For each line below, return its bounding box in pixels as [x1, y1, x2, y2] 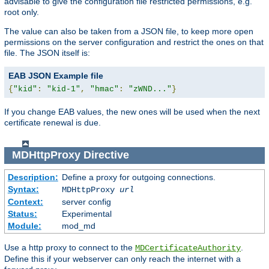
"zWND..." [128, 84, 172, 94]
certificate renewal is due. [4, 117, 101, 127]
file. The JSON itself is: [4, 47, 90, 58]
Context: [7, 196, 43, 207]
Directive [80, 149, 132, 162]
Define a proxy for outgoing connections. [61, 172, 216, 182]
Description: [7, 172, 58, 182]
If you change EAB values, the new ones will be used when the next [4, 106, 260, 116]
